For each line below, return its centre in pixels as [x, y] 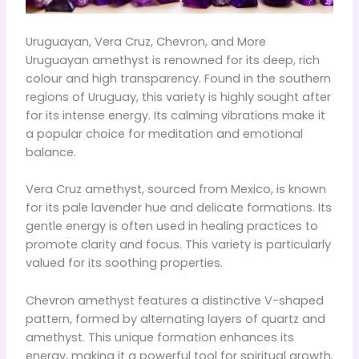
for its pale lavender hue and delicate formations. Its [178, 208]
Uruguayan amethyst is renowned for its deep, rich [172, 60]
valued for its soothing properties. [124, 263]
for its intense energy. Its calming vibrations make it [175, 115]
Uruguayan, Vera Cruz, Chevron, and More [145, 41]
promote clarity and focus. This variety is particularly [178, 245]
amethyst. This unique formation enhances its [159, 337]
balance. [50, 152]
